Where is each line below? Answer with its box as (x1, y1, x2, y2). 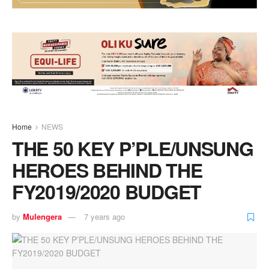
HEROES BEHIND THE (12, 156, 202, 184)
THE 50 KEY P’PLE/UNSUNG (12, 134, 253, 162)
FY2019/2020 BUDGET (12, 177, 201, 205)
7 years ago (84, 211, 125, 223)
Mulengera (23, 211, 62, 223)
